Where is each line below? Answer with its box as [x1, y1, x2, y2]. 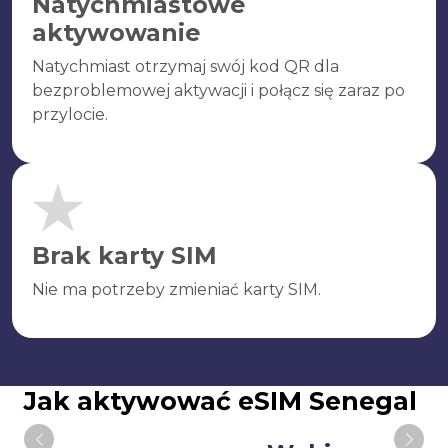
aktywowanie [32, 18, 200, 47]
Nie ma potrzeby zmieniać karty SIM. [32, 280, 321, 299]
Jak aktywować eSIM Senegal [24, 386, 417, 416]
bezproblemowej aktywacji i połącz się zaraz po [32, 81, 405, 100]
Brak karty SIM [32, 241, 217, 270]
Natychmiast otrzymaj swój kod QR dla [32, 57, 339, 76]
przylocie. [32, 105, 108, 124]
